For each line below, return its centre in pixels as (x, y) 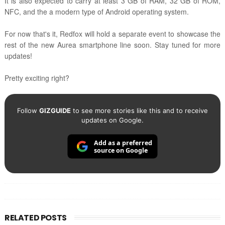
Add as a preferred (123, 143)
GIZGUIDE (55, 111)
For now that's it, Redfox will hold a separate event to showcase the (113, 34)
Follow (28, 111)
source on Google (121, 151)
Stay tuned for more (188, 45)
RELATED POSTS (35, 218)
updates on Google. (112, 120)
